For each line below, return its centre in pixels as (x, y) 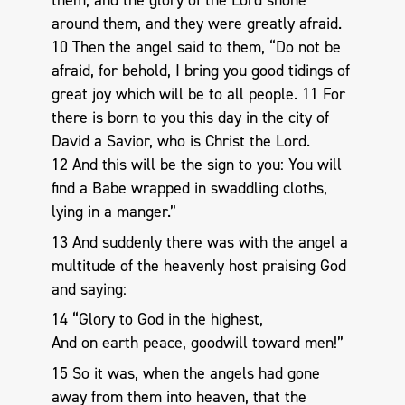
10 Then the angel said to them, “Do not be (196, 47)
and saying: (89, 289)
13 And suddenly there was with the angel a (199, 242)
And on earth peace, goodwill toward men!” (197, 343)
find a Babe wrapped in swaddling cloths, (189, 188)
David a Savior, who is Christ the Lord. (180, 141)
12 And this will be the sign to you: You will (196, 165)
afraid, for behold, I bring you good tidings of (200, 71)
